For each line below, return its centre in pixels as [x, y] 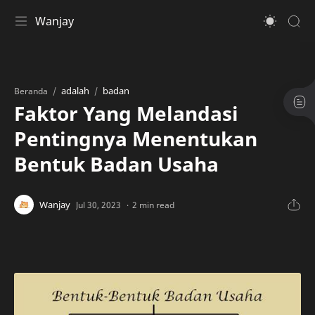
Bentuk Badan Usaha [116, 164]
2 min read [153, 205]
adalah [75, 91]
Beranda [31, 91]
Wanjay [54, 21]
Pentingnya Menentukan [136, 139]
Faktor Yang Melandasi [126, 113]
